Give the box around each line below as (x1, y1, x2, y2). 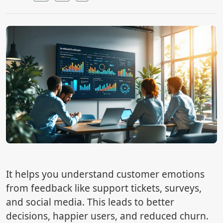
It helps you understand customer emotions (6, 168, 205, 181)
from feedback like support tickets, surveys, (6, 182, 202, 195)
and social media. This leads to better (6, 196, 174, 209)
